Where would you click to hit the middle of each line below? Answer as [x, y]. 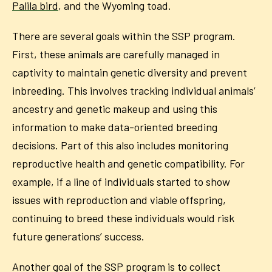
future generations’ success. [80, 236]
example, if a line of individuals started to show [121, 182]
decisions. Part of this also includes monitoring [120, 145]
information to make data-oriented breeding [115, 127]
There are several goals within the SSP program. [124, 36]
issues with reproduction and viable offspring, [119, 200]
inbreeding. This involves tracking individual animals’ [134, 91]
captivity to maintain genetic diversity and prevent [130, 73]
